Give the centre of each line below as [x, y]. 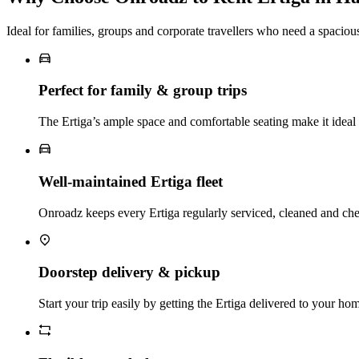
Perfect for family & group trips [143, 91]
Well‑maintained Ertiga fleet [131, 181]
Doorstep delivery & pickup [129, 272]
